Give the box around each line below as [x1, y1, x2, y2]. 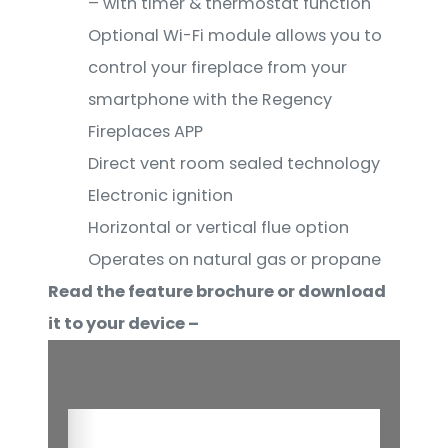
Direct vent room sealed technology [88, 152, 380, 176]
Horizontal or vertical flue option [88, 216, 349, 240]
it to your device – [48, 312, 199, 336]
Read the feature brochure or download [48, 280, 386, 304]
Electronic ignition [88, 184, 233, 208]
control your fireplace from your [88, 56, 347, 80]
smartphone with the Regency [88, 88, 332, 112]
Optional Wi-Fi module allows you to [88, 24, 382, 48]
